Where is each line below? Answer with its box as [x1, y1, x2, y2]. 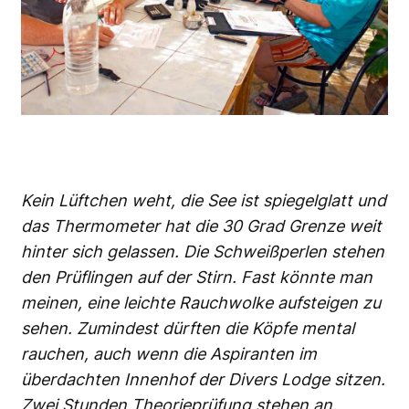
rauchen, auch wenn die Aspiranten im [21, 343, 317, 363]
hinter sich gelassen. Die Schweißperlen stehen [21, 241, 384, 261]
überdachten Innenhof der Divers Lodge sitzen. [21, 369, 385, 389]
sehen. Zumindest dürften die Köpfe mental [21, 318, 354, 338]
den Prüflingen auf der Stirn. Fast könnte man [21, 267, 372, 287]
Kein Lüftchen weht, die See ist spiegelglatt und [21, 190, 386, 210]
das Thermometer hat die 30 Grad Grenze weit [21, 215, 382, 236]
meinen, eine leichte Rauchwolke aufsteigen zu [21, 292, 381, 312]
